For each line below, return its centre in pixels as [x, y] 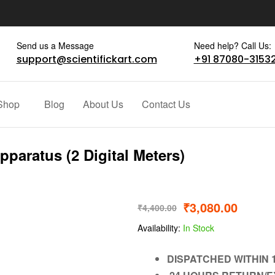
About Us [103, 104]
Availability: [159, 228]
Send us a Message [55, 46]
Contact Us [166, 104]
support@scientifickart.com [87, 60]
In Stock [197, 228]
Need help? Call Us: [232, 46]
